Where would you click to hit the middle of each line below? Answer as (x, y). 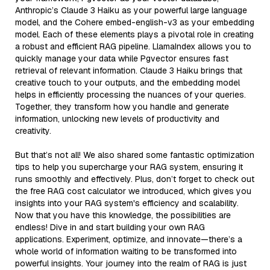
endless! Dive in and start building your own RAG (110, 227)
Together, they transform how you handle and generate (122, 106)
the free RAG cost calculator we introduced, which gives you (133, 191)
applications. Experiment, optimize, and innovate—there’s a (129, 239)
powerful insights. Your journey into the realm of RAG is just (131, 263)
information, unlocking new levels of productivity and (117, 118)
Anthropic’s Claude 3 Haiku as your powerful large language (131, 10)
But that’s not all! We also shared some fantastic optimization (135, 155)
